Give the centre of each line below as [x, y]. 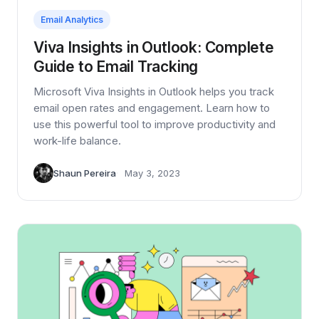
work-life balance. [77, 141]
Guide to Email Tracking [116, 67]
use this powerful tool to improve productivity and [155, 125]
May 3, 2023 [152, 173]
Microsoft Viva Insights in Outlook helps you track [154, 92]
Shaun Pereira [85, 173]
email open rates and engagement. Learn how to [152, 108]
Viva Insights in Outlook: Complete [154, 48]
